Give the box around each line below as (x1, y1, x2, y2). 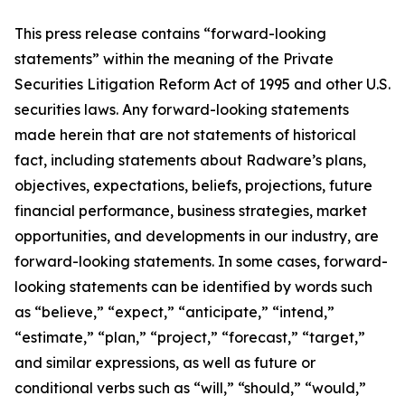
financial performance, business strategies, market (14, 202, 367, 220)
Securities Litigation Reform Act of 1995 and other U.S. (14, 75, 391, 93)
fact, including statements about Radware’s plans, (14, 151, 366, 169)
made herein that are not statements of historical (14, 126, 356, 144)
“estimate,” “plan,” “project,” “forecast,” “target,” (14, 328, 365, 346)
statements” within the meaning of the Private (14, 50, 334, 68)
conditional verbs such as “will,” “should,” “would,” (14, 379, 366, 397)
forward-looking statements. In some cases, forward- (14, 252, 388, 270)
